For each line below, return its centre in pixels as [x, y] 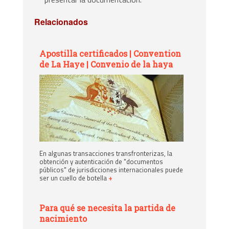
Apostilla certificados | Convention [110, 53]
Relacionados [61, 21]
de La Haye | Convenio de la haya [106, 64]
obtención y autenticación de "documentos [101, 162]
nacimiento [63, 219]
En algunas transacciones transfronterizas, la [106, 154]
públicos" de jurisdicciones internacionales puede [111, 170]
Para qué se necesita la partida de [108, 208]
